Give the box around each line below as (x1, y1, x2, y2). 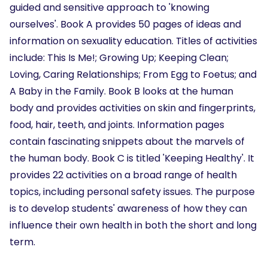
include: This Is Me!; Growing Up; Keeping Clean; (10, 50, 229, 65)
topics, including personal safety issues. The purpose (10, 184, 255, 199)
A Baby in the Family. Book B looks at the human (10, 84, 233, 98)
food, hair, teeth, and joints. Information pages (10, 117, 224, 132)
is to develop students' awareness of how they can (10, 201, 247, 215)
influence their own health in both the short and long (10, 218, 257, 232)
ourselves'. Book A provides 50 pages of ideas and (10, 17, 241, 31)
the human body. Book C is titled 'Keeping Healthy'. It (10, 151, 254, 165)
